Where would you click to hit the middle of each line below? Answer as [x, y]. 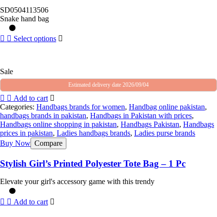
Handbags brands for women [81, 107]
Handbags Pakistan [150, 124]
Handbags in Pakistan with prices [141, 115]
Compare [48, 143]
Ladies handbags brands [93, 133]
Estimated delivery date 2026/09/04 [108, 85]
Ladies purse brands [165, 133]
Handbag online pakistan [167, 107]
